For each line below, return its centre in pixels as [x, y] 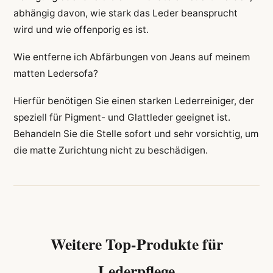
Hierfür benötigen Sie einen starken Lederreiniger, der [133, 101]
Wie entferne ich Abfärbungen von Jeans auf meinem [131, 57]
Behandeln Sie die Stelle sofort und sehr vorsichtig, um [136, 134]
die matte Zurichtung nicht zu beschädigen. [110, 151]
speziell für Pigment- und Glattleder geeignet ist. [122, 118]
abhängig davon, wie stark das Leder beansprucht [125, 13]
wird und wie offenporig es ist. [81, 29]
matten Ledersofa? [55, 74]
